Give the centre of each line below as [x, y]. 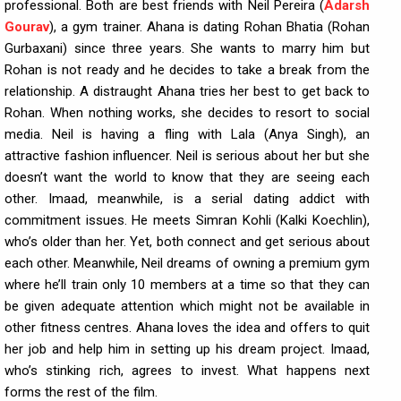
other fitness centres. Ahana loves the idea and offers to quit [187, 328]
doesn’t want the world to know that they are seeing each [187, 177]
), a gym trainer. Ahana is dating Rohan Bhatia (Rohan [209, 27]
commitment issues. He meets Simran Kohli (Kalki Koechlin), [187, 220]
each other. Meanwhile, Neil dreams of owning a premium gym [187, 263]
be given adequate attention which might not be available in [187, 306]
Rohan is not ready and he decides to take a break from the [187, 70]
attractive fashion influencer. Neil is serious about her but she [187, 156]
